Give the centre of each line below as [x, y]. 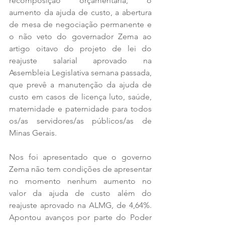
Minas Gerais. [33, 133]
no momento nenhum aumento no [80, 181]
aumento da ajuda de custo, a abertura [80, 12]
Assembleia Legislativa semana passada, [80, 72]
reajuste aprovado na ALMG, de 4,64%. [80, 205]
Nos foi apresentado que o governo [80, 157]
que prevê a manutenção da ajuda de [80, 84]
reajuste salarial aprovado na [80, 60]
